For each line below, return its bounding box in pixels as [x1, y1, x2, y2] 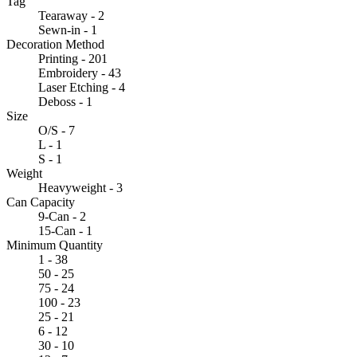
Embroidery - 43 [38, 65, 121, 80]
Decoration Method [6, 37, 104, 51]
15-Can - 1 [38, 223, 92, 237]
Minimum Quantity [6, 237, 103, 252]
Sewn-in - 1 [38, 22, 97, 37]
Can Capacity [6, 194, 75, 209]
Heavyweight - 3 [38, 180, 123, 194]
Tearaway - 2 [38, 8, 104, 22]
